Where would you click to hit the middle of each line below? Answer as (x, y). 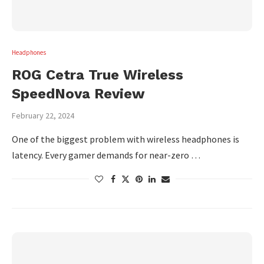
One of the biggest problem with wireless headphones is (126, 139)
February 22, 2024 (43, 115)
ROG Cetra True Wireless (98, 75)
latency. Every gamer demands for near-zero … (106, 155)
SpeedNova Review (78, 94)
